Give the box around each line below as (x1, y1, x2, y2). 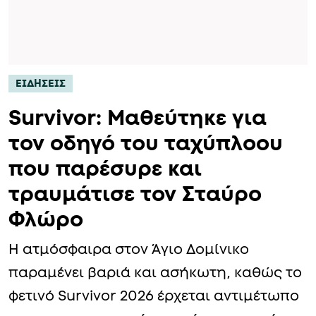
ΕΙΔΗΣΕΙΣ (15, 78, 66, 89)
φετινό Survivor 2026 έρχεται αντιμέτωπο (8, 288, 299, 303)
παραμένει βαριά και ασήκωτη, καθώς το (8, 265, 302, 280)
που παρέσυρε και (8, 158, 202, 180)
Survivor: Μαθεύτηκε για (8, 107, 267, 129)
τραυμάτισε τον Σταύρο (8, 183, 262, 205)
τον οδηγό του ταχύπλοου (8, 133, 283, 154)
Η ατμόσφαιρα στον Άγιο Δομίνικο (8, 242, 249, 257)
